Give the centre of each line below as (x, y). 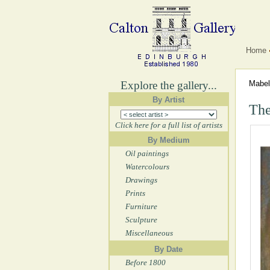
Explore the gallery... (168, 85)
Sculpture (141, 220)
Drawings (141, 180)
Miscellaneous (149, 233)
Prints (135, 193)
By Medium (168, 140)
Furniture (141, 206)
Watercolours (147, 167)
